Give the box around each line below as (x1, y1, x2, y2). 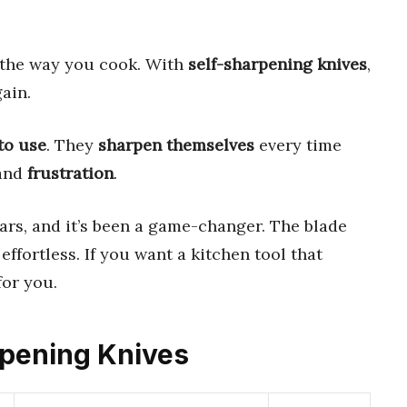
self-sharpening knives (188, 53, 367, 74)
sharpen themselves (98, 134, 254, 155)
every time (254, 134, 342, 155)
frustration (27, 162, 114, 184)
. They (46, 134, 98, 155)
